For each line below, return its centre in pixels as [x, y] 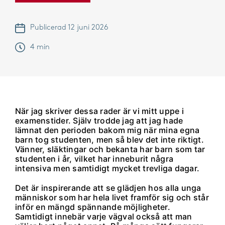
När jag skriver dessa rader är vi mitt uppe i [99, 111]
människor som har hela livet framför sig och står [112, 198]
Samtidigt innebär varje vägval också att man [104, 217]
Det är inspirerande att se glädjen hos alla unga [108, 188]
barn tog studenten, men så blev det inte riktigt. [109, 140]
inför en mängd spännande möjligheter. [93, 207]
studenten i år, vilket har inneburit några [94, 159]
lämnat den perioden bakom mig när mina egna [107, 130]
